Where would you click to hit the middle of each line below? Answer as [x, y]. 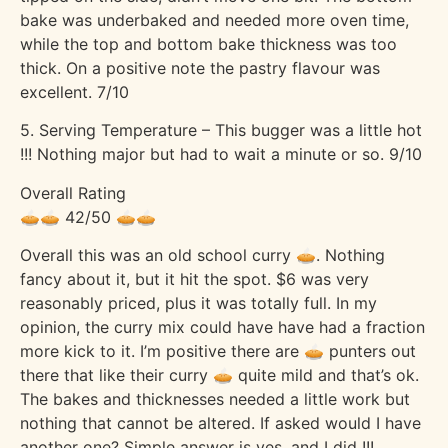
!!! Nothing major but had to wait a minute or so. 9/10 [221, 154]
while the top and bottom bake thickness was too [208, 43]
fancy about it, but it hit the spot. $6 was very [194, 278]
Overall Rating [73, 192]
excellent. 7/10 [74, 91]
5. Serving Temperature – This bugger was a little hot [221, 130]
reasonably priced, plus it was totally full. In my [198, 302]
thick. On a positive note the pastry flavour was [200, 67]
